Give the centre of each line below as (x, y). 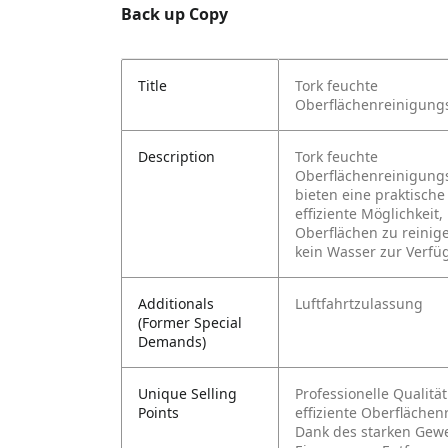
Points (158, 412)
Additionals (176, 303)
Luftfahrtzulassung (359, 303)
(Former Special (190, 322)
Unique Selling (187, 393)
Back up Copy (174, 14)
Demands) (172, 341)
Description (176, 156)
